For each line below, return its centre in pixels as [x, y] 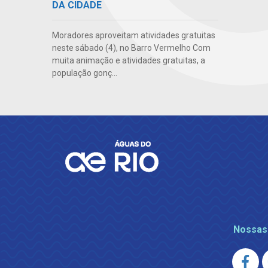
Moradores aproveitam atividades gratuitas [134, 36]
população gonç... [85, 73]
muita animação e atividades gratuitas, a [129, 61]
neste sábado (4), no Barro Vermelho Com [131, 48]
